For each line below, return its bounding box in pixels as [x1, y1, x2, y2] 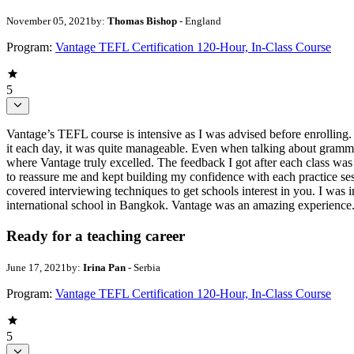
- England [177, 14, 221, 27]
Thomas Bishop [107, 14, 177, 27]
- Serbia [126, 261, 160, 273]
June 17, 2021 [6, 261, 66, 273]
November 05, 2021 [6, 14, 91, 27]
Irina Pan [83, 261, 126, 273]
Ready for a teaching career [6, 228, 185, 245]
